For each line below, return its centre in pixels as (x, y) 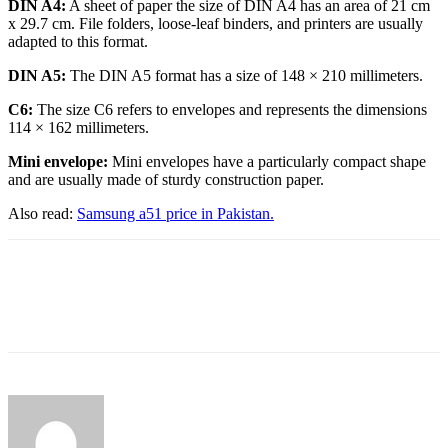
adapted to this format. (78, 41)
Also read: (42, 213)
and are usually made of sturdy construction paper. (166, 179)
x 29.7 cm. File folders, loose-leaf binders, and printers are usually (215, 23)
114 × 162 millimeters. (78, 127)
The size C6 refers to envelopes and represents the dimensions (230, 109)
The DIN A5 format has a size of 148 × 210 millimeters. (244, 75)
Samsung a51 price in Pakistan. (175, 213)
